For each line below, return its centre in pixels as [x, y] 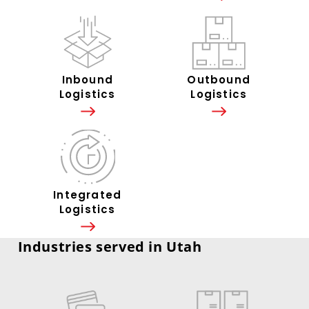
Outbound [219, 80]
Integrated [88, 195]
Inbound [87, 80]
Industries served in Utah [110, 247]
